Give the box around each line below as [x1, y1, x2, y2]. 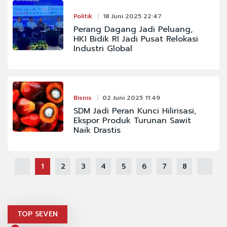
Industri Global [73, 42, 132, 55]
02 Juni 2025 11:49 [102, 93, 160, 102]
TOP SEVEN [17, 208, 58, 219]
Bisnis [73, 93, 92, 102]
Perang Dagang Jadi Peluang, [73, 23, 193, 35]
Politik [73, 11, 92, 21]
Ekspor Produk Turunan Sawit [73, 114, 191, 127]
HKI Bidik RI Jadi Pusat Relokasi [73, 32, 198, 45]
